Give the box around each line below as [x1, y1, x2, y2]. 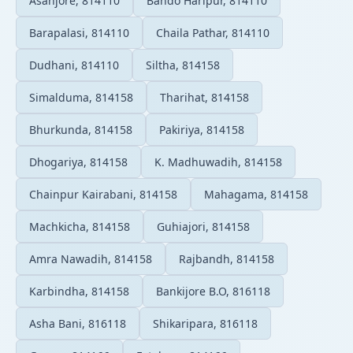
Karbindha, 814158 [29, 283, 129, 299]
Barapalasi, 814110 [29, 24, 129, 40]
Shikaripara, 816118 [153, 315, 258, 331]
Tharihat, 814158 [160, 89, 249, 105]
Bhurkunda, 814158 [29, 121, 132, 137]
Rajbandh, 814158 [179, 251, 274, 266]
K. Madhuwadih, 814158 [154, 154, 282, 169]
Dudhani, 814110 [29, 57, 119, 72]
